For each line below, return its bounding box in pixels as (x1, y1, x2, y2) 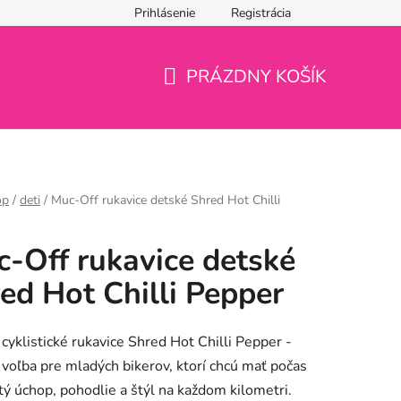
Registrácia (231, 4, 291, 21)
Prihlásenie (134, 4, 195, 21)
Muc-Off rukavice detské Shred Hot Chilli (51, 191, 280, 209)
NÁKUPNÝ (162, 85, 250, 110)
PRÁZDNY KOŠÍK (186, 64, 327, 90)
